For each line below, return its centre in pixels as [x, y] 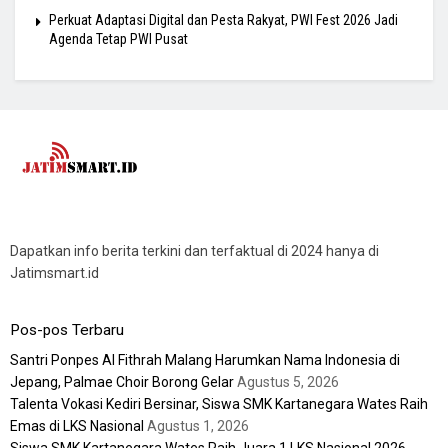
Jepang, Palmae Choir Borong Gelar [122, 382]
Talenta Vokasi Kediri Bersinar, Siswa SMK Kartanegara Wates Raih [219, 404]
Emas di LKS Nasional [77, 426]
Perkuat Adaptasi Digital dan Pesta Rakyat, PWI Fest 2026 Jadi [223, 19]
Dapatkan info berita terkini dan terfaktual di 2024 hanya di [194, 250]
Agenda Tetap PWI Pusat [118, 38]
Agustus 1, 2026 [198, 426]
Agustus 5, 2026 [288, 382]
